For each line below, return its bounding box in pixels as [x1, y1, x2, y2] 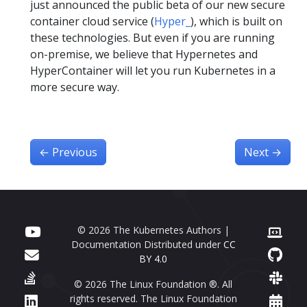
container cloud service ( [30, 13, 154, 29]
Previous [52, 144, 97, 160]
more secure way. [30, 79, 119, 95]
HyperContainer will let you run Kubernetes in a [30, 62, 275, 78]
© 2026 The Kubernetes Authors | [77, 223, 230, 236]
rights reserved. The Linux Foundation [69, 291, 237, 305]
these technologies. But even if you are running [30, 29, 275, 45]
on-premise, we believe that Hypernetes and [30, 46, 258, 62]
